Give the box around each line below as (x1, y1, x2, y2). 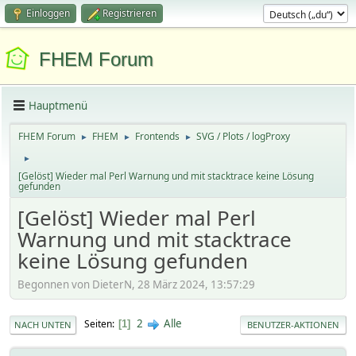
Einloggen (26, 6, 70, 20)
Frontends (135, 130, 180, 143)
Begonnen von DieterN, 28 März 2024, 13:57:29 (17, 277, 255, 292)
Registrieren (103, 6, 157, 20)
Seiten (84, 317, 112, 331)
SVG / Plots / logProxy (196, 130, 290, 143)
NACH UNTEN (14, 318, 72, 331)
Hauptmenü (29, 98, 87, 113)
